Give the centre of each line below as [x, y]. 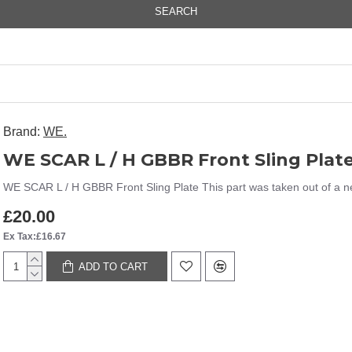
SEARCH [176, 11]
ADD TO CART [114, 266]
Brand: [22, 132]
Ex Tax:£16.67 [35, 236]
